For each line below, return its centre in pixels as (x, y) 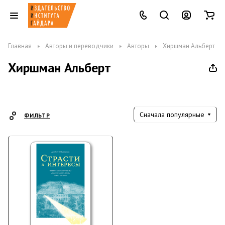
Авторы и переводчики (79, 46)
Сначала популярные (172, 115)
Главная (20, 46)
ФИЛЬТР (37, 115)
